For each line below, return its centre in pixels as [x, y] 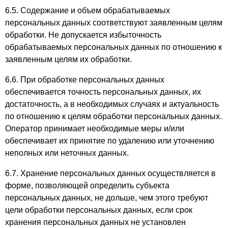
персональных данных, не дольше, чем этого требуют [107, 198]
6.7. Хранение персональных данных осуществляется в [110, 173]
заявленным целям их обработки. [68, 59]
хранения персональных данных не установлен [95, 222]
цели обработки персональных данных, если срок [99, 210]
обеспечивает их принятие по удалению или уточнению [110, 141]
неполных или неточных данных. [67, 153]
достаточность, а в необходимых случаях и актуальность [112, 104]
